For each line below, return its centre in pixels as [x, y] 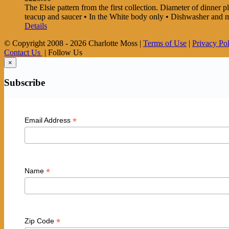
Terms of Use [165, 43]
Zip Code [40, 221]
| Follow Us [62, 52]
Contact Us [23, 52]
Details [36, 26]
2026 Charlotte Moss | [107, 43]
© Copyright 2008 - [37, 43]
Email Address [48, 120]
